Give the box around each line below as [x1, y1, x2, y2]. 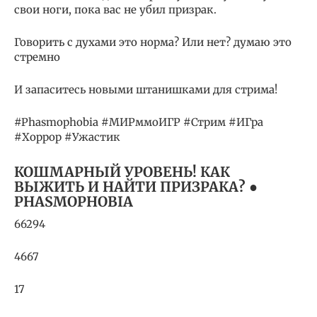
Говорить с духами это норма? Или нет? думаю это [14, 35, 292, 50]
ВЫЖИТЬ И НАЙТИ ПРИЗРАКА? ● [14, 178, 258, 196]
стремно [14, 50, 60, 64]
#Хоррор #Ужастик [14, 130, 120, 144]
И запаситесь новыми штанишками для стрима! [14, 83, 277, 97]
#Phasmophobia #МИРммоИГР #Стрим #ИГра [14, 115, 263, 129]
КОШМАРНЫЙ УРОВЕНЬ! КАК [14, 163, 230, 181]
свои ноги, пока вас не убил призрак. [14, 3, 217, 17]
